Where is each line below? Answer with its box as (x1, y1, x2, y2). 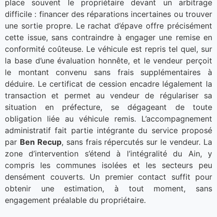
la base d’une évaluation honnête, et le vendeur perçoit (5, 56, 212, 66)
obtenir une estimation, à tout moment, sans (5, 184, 212, 194)
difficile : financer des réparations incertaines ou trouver (5, 9, 212, 19)
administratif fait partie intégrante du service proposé (5, 125, 212, 136)
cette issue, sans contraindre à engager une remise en (5, 32, 212, 43)
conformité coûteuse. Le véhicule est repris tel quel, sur (5, 44, 212, 54)
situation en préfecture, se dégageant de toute (5, 102, 212, 112)
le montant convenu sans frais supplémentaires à (5, 67, 212, 77)
